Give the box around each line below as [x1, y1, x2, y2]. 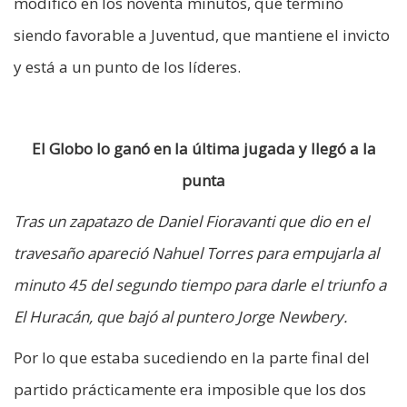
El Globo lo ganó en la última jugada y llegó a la [31, 137, 376, 159]
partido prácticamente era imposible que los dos [14, 378, 366, 400]
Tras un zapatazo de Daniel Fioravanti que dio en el [14, 210, 369, 232]
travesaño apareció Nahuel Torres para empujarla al [14, 242, 379, 263]
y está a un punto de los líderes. [14, 55, 241, 77]
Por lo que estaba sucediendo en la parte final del [14, 346, 370, 368]
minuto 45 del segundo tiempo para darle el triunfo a [14, 273, 386, 295]
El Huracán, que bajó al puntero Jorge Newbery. [14, 305, 347, 327]
